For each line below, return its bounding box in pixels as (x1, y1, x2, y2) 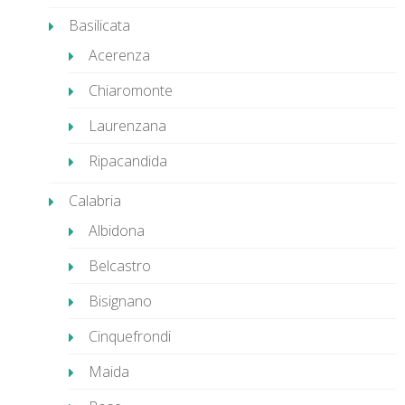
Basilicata (69, 15, 130, 36)
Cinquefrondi (89, 326, 171, 347)
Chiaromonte (89, 80, 173, 101)
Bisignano (89, 291, 152, 312)
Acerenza (89, 45, 150, 66)
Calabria (69, 191, 121, 212)
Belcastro (89, 256, 151, 277)
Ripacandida (89, 151, 167, 172)
